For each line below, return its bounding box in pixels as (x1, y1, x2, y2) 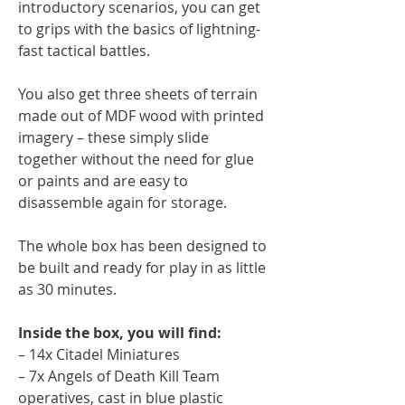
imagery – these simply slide (18, 127, 209, 147)
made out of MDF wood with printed (18, 105, 264, 126)
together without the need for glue (18, 148, 254, 169)
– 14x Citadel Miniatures (18, 344, 180, 364)
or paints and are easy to (18, 170, 188, 191)
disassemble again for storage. (18, 192, 227, 212)
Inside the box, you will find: (18, 322, 221, 343)
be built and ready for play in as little (18, 257, 266, 278)
